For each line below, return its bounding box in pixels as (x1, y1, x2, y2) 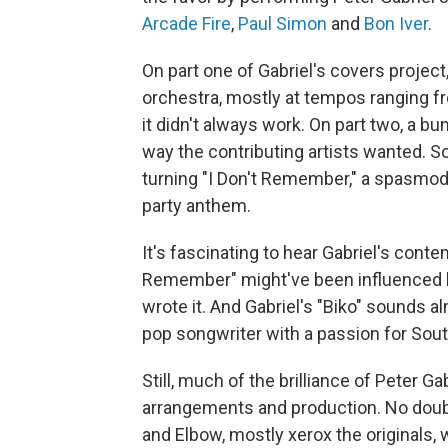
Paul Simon (238, 12, 327, 34)
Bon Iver (364, 12, 428, 34)
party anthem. (142, 194, 251, 216)
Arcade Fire (142, 12, 231, 34)
